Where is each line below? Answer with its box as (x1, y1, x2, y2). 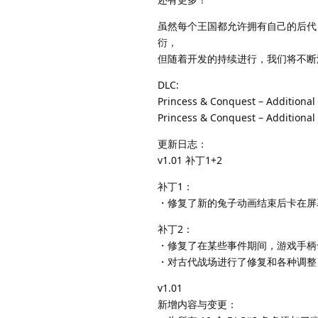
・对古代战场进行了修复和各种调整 (158, 254, 317, 268)
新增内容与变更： (158, 297, 237, 311)
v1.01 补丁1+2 (158, 153, 222, 167)
